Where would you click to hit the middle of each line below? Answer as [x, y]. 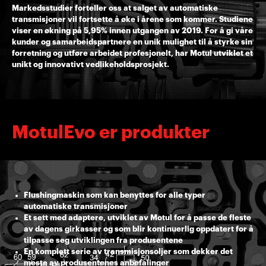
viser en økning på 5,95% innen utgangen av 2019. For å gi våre [132, 31]
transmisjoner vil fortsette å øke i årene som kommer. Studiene [132, 19]
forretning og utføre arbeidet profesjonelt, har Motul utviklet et [132, 53]
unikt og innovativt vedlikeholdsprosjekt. [91, 64]
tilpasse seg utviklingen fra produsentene [103, 240]
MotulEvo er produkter [111, 132]
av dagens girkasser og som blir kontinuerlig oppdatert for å [138, 229]
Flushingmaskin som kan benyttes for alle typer [114, 195]
